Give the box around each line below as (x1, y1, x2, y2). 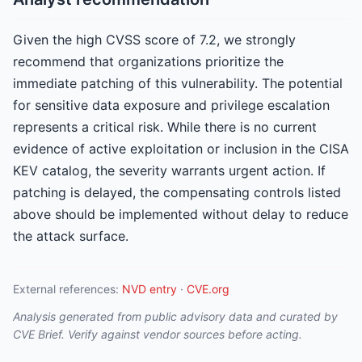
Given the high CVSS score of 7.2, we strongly (13, 32, 296, 48)
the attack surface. (13, 228, 128, 244)
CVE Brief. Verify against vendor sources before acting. (13, 327, 302, 341)
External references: (13, 282, 122, 296)
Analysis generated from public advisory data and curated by (13, 309, 338, 323)
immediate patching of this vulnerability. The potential (13, 75, 343, 91)
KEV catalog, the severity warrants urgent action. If (13, 162, 326, 179)
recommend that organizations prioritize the (13, 53, 284, 69)
